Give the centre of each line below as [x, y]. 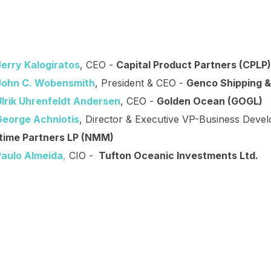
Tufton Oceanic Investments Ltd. [177, 155]
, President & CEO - [141, 83]
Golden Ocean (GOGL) [210, 101]
